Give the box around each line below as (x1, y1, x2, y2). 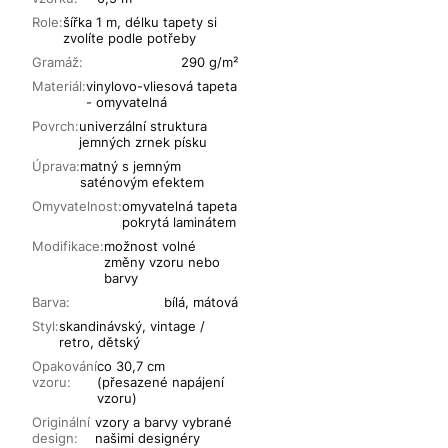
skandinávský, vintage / (59, 318, 205, 335)
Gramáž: (32, 54, 83, 71)
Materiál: (32, 78, 86, 95)
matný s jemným (80, 158, 181, 175)
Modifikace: (32, 238, 104, 255)
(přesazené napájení (97, 374, 224, 391)
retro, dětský (59, 334, 140, 351)
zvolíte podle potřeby (63, 30, 196, 47)
